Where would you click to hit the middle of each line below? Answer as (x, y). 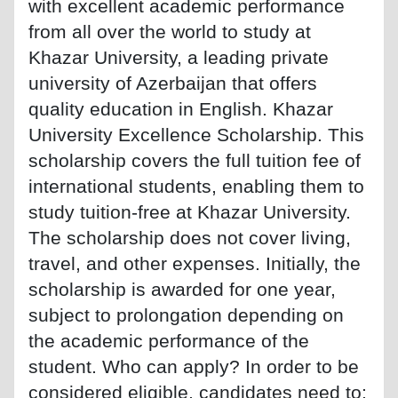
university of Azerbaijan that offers (173, 83)
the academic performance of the (169, 340)
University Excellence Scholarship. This (196, 134)
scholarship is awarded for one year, (182, 289)
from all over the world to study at (170, 31)
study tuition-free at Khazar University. (190, 211)
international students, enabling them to (196, 186)
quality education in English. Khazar (181, 108)
